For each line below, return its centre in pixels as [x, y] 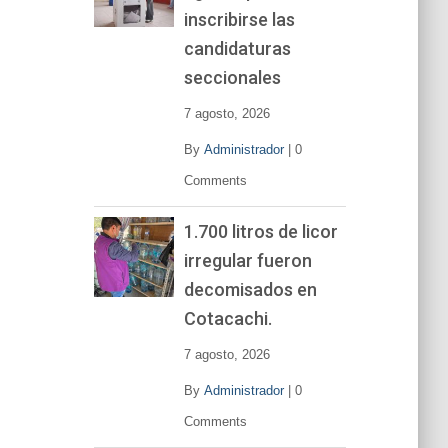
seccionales [232, 77]
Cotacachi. [227, 318]
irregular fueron [247, 260]
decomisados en [250, 289]
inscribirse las [239, 19]
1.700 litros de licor [260, 231]
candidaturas [237, 48]
